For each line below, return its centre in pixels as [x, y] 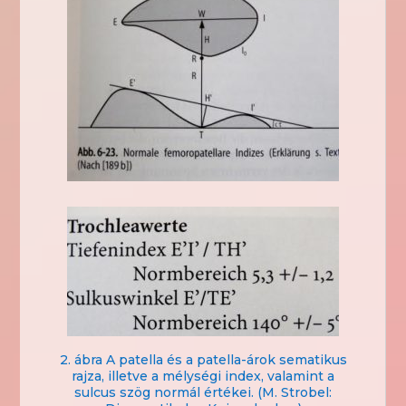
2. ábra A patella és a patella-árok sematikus [203, 359]
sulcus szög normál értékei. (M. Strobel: [203, 392]
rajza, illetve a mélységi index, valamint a [203, 376]
